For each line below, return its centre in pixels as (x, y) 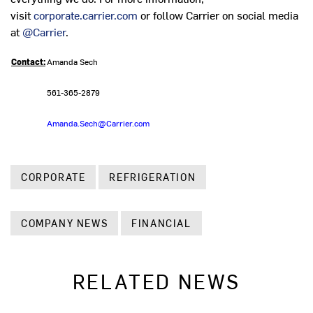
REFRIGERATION (153, 177)
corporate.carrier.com (86, 15)
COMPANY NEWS (65, 224)
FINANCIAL (161, 224)
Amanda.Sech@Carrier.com (98, 123)
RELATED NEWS (156, 281)
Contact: (28, 62)
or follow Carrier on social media (218, 15)
